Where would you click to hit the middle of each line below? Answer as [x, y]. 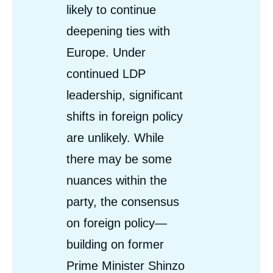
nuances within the [117, 180]
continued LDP [106, 73]
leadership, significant [125, 95]
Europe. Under [106, 52]
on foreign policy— [117, 223]
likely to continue [111, 9]
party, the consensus [123, 201]
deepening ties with [118, 31]
